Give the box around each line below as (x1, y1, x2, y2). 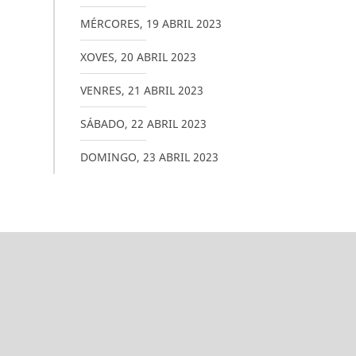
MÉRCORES (79, 16, 140, 31)
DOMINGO (79, 149, 137, 164)
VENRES (79, 83, 122, 98)
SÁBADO (79, 116, 125, 131)
